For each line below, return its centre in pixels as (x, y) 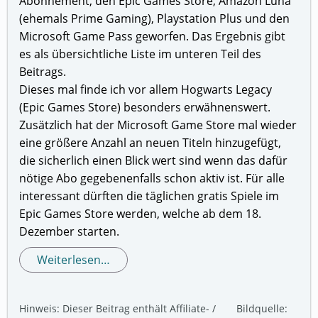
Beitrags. (43, 72)
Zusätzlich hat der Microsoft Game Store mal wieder (158, 125)
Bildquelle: (262, 309)
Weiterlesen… (74, 260)
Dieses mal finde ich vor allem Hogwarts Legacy (146, 90)
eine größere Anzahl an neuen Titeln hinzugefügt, (150, 143)
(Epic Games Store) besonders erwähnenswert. (145, 108)
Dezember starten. (70, 232)
